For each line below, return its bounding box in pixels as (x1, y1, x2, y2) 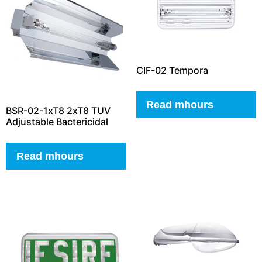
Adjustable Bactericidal (6, 116, 108, 128)
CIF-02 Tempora (136, 64, 208, 77)
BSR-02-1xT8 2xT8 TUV (6, 105, 111, 117)
